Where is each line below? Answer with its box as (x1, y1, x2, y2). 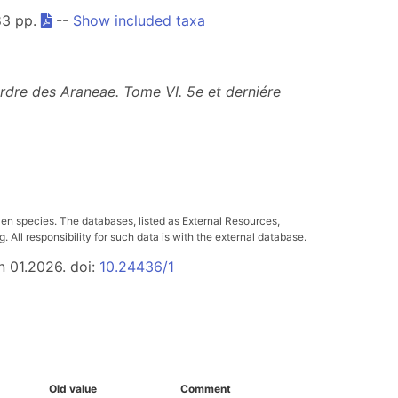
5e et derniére (187, 83, 281, 100)
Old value (49, 382, 97, 395)
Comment (180, 382, 231, 395)
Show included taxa (73, 12, 205, 29)
